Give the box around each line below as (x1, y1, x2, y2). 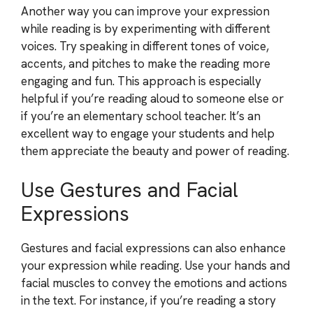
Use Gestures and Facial (21, 176, 238, 203)
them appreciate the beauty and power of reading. (21, 143, 289, 159)
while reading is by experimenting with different (21, 21, 270, 36)
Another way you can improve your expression (21, 3, 270, 19)
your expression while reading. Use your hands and (21, 257, 290, 273)
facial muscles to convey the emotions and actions (21, 275, 287, 291)
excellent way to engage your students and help (21, 126, 275, 141)
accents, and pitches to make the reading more (21, 56, 270, 71)
